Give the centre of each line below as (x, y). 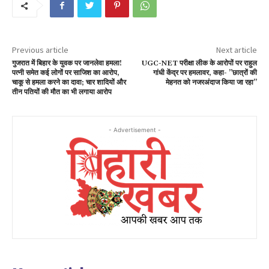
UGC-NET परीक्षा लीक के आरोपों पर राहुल (199, 64)
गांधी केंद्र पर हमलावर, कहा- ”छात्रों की (205, 73)
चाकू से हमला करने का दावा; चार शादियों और (69, 83)
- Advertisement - (134, 130)
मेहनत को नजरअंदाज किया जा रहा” (211, 83)
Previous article (40, 50)
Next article (236, 50)
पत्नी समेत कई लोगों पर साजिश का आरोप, (66, 73)
